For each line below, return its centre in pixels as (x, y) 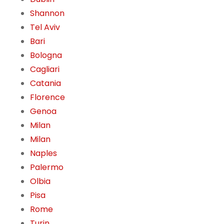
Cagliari (45, 69)
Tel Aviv (45, 27)
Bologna (46, 55)
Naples (43, 153)
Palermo (47, 167)
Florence (47, 97)
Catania (45, 83)
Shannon (47, 13)
